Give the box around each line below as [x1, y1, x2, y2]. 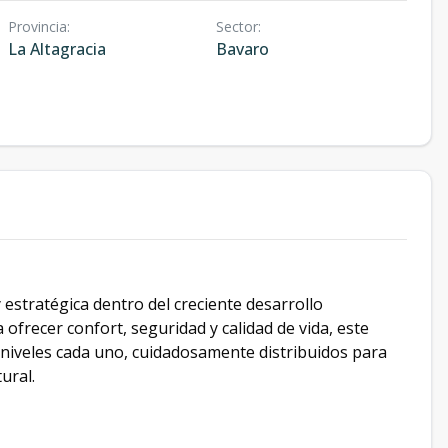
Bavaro [215, 38, 269, 60]
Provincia [8, 17, 67, 36]
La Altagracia [8, 38, 106, 60]
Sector [215, 17, 258, 36]
